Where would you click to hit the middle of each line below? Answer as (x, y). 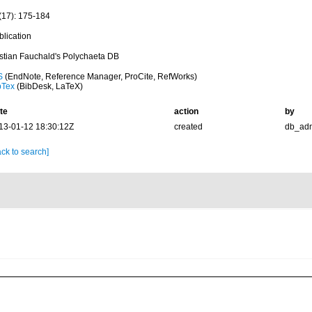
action (186, 111)
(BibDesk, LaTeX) (48, 86)
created (188, 127)
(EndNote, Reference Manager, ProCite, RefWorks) (100, 77)
